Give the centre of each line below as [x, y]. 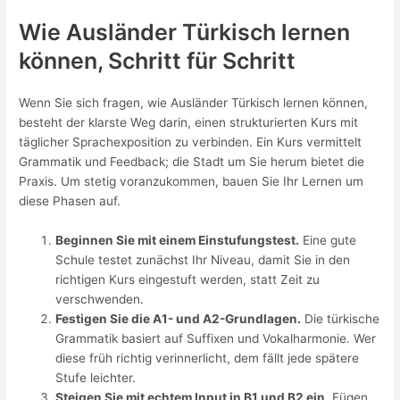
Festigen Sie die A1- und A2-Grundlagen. [179, 319]
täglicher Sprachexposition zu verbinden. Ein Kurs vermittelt [191, 142]
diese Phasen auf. [70, 201]
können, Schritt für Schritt [158, 61]
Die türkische [341, 319]
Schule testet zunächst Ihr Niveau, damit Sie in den [203, 260]
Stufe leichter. [96, 378]
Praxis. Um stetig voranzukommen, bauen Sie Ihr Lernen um [192, 182]
